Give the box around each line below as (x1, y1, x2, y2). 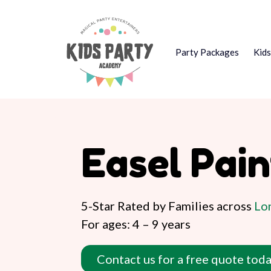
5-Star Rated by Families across (81, 198, 254, 213)
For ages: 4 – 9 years (81, 216, 191, 231)
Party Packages (175, 46, 239, 57)
